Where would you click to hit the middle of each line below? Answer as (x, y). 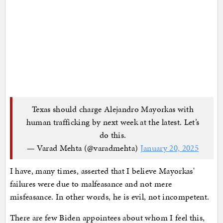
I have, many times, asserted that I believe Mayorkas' (102, 171)
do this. (113, 135)
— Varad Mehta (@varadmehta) (83, 148)
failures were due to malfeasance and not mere (91, 184)
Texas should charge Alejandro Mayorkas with (113, 109)
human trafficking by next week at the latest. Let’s (113, 122)
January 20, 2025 (169, 148)
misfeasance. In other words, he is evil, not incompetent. (111, 197)
